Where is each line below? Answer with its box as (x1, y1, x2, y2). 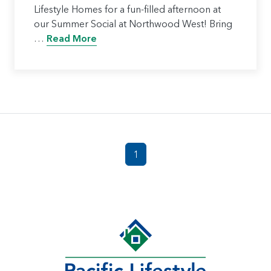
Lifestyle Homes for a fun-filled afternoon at (34, 3, 221, 15)
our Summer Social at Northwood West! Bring (34, 18, 232, 30)
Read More (47, 32, 97, 44)
